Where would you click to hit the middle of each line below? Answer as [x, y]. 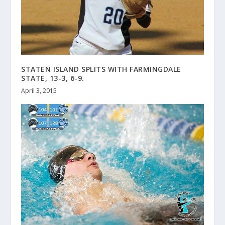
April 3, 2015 [39, 91]
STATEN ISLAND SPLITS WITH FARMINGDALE [101, 69]
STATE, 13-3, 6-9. [53, 78]
